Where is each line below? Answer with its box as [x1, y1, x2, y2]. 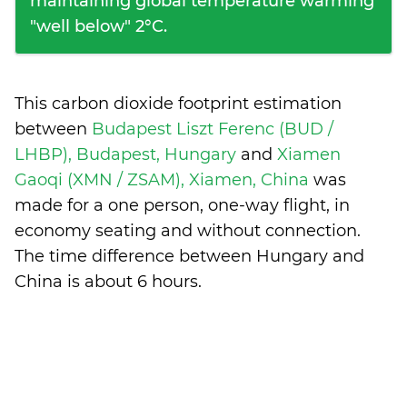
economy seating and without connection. [15, 221, 361, 241]
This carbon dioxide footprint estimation [15, 94, 342, 114]
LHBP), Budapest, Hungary [15, 144, 241, 164]
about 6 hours [84, 272, 198, 292]
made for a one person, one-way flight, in [15, 195, 350, 215]
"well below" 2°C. [30, 16, 167, 36]
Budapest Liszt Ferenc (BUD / [92, 119, 333, 139]
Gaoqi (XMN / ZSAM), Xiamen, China [15, 170, 313, 190]
